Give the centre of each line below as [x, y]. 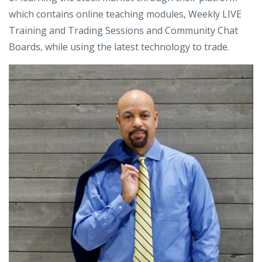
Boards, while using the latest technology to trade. [119, 46]
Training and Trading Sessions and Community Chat [123, 30]
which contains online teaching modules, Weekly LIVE [125, 14]
